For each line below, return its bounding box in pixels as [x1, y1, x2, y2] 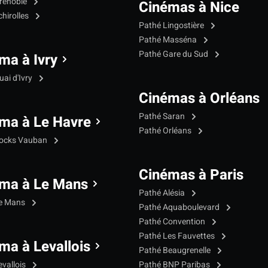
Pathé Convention [139, 215, 207, 229]
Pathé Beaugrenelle [139, 244, 212, 257]
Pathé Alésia [139, 187, 187, 200]
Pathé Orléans [139, 124, 193, 138]
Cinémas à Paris [139, 165, 243, 186]
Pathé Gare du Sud [139, 48, 210, 61]
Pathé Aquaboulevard [139, 201, 221, 214]
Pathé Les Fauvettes [139, 230, 217, 243]
